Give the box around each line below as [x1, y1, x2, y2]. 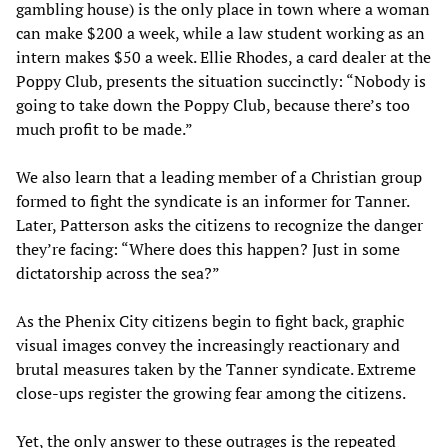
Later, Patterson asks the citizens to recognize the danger [16, 213, 423, 236]
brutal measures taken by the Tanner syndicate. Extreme [16, 357, 416, 380]
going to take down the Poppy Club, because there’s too [16, 93, 410, 116]
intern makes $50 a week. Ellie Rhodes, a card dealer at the [16, 45, 431, 68]
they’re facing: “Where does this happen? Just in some [16, 237, 400, 260]
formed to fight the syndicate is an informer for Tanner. [16, 189, 409, 212]
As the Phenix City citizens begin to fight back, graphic [16, 309, 404, 332]
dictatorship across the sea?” [16, 261, 220, 284]
